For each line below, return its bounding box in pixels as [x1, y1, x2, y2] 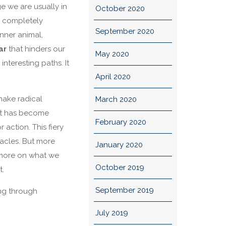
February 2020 [95, 118, 146, 127]
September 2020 [95, 27, 154, 36]
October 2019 [95, 163, 144, 172]
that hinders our [7, 44, 66, 54]
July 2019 [95, 208, 128, 217]
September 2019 [95, 186, 154, 195]
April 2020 [95, 72, 131, 81]
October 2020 [95, 4, 145, 13]
